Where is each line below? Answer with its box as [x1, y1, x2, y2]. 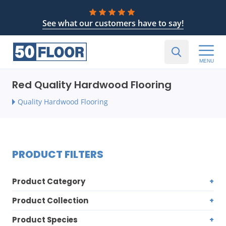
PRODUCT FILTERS [12, 147, 103, 161]
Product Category [12, 176, 85, 187]
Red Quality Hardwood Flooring [12, 78, 172, 92]
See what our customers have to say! [42, 18, 184, 29]
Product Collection [12, 195, 88, 206]
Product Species [12, 214, 78, 225]
